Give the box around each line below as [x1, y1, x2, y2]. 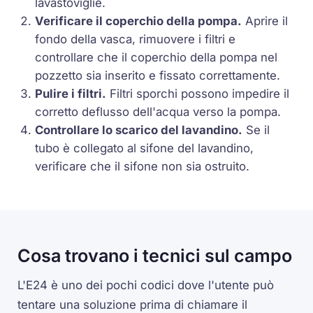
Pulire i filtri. [35, 86, 107, 101]
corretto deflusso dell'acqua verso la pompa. [35, 104, 282, 119]
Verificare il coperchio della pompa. [35, 13, 242, 28]
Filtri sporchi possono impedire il [106, 86, 290, 101]
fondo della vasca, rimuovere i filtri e [35, 31, 236, 46]
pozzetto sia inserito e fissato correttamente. [35, 68, 281, 82]
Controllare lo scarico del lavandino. [35, 122, 243, 137]
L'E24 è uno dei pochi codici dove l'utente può [17, 278, 275, 293]
